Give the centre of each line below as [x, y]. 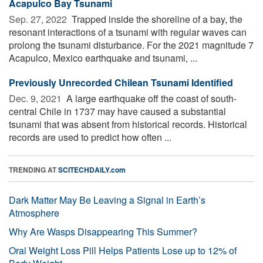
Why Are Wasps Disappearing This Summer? [103, 231]
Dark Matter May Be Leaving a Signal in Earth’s [107, 200]
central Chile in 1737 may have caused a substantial [117, 111]
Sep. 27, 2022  [39, 19]
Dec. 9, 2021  [36, 98]
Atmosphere [34, 213]
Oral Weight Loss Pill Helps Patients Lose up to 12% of [123, 250]
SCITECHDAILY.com [92, 169]
